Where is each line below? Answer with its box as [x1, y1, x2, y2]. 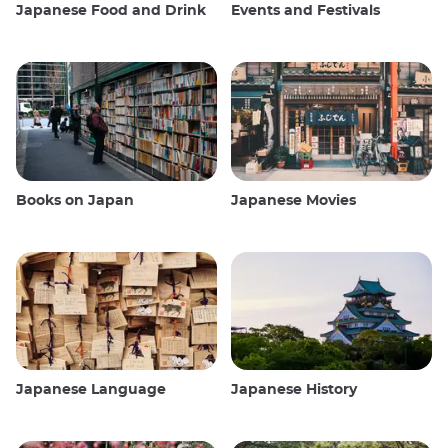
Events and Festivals [231, 3, 380, 18]
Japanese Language [16, 383, 166, 398]
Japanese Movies [231, 193, 356, 208]
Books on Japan [16, 193, 134, 208]
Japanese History [231, 383, 357, 398]
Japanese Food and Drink [16, 3, 206, 18]
